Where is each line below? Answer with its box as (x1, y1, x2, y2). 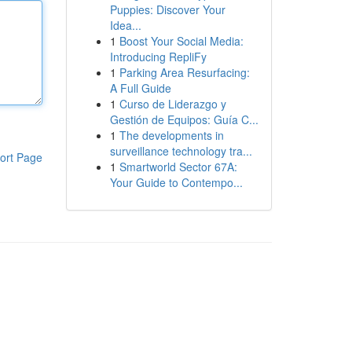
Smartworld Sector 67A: (119, 159, 237, 174)
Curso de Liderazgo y (119, 96, 226, 112)
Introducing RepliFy (109, 49, 207, 64)
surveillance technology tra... (109, 143, 252, 159)
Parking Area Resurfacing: (119, 64, 250, 80)
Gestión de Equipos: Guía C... (109, 112, 258, 127)
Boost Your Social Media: (119, 33, 244, 49)
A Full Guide (109, 80, 171, 96)
